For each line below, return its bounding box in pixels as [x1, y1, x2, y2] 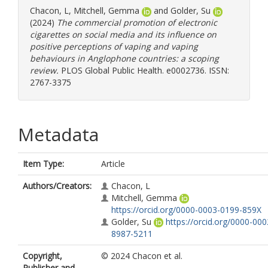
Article [101, 158, 125, 169]
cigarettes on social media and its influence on [30, 29, 217, 40]
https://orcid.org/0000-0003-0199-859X [111, 204, 261, 215]
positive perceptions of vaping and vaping [30, 41, 198, 52]
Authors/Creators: [23, 180, 92, 191]
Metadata [18, 122, 99, 147]
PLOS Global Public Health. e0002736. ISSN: [59, 65, 229, 76]
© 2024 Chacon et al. [101, 250, 182, 261]
